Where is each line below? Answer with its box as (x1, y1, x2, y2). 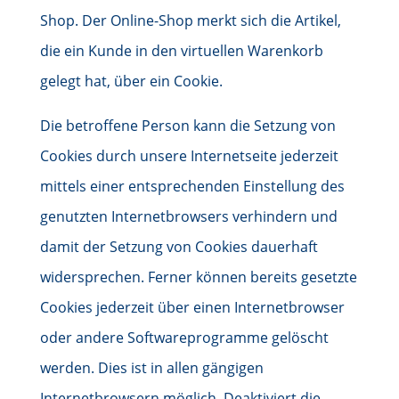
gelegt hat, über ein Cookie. (39, 71, 223, 91)
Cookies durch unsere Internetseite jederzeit (39, 146, 338, 166)
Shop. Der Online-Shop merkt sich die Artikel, (39, 11, 341, 30)
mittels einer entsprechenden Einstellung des (39, 176, 345, 196)
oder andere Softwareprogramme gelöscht (39, 328, 329, 347)
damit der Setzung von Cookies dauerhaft (39, 237, 318, 256)
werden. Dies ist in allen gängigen (39, 358, 264, 378)
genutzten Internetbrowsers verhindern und (39, 207, 338, 226)
